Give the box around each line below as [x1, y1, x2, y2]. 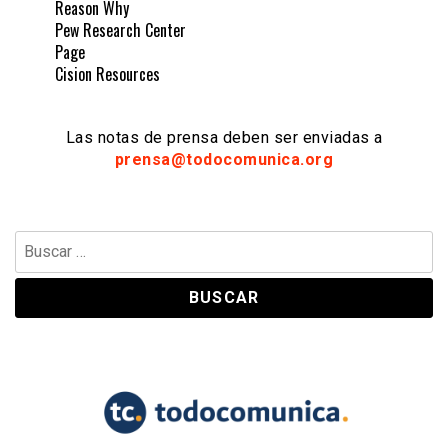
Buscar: [14, 228, 59, 253]
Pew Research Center [55, 17, 186, 42]
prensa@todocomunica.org [114, 149, 334, 169]
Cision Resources [55, 61, 160, 86]
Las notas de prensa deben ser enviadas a [65, 127, 383, 147]
